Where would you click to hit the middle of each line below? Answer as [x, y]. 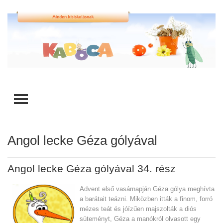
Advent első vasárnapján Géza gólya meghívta [147, 189]
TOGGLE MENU [71, 100]
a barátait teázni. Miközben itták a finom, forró [146, 199]
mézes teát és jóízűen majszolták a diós [138, 209]
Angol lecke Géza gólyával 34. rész [92, 169]
